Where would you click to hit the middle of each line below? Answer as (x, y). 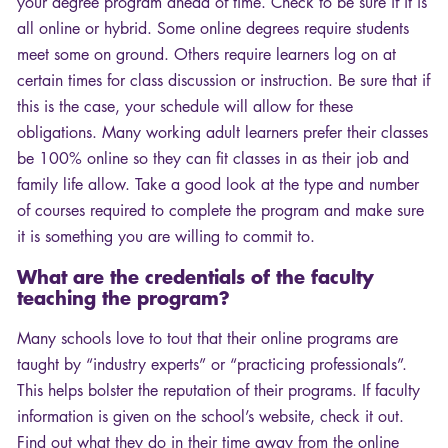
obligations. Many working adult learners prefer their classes (222, 133)
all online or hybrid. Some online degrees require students (213, 29)
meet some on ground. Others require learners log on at (206, 55)
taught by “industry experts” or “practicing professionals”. (212, 365)
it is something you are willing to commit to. (166, 237)
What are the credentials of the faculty (195, 277)
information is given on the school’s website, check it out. (210, 417)
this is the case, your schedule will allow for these (185, 107)
